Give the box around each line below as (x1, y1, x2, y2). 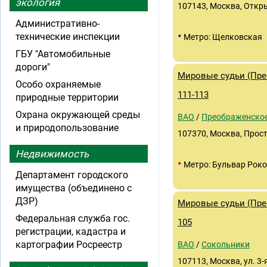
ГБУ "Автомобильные (15, 48, 110, 60)
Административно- (15, 18, 100, 29)
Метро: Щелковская (182, 32, 262, 42)
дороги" (15, 61, 50, 73)
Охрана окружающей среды (15, 109, 140, 120)
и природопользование (15, 122, 119, 133)
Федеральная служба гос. (15, 213, 130, 224)
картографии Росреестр (15, 239, 122, 250)
